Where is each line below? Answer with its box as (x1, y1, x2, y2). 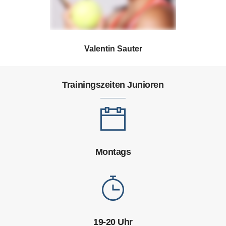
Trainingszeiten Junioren (62, 80, 164, 90)
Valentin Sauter (84, 44, 142, 53)
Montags (95, 147, 131, 157)
